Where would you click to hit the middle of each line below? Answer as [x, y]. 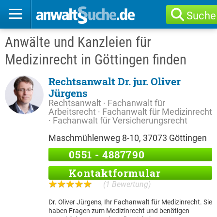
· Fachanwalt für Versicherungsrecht [118, 120]
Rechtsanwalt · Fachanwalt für [107, 103]
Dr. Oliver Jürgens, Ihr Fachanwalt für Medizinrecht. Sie [130, 202]
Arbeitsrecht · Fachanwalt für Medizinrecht [130, 112]
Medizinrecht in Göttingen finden [96, 60]
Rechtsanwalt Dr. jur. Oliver [115, 81]
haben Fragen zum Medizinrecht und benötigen [119, 211]
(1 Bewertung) [127, 184]
